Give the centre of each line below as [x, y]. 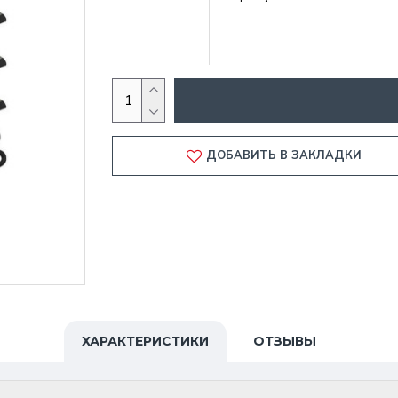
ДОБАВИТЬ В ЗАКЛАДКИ [283, 155]
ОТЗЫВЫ [285, 341]
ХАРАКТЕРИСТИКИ [145, 341]
